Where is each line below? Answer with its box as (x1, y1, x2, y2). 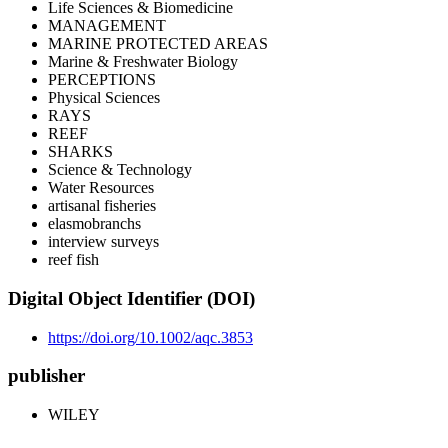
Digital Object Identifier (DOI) (8, 288, 255, 310)
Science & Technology (48, 161, 192, 179)
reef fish (48, 251, 99, 269)
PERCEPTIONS (48, 71, 156, 89)
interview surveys (48, 233, 159, 251)
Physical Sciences (48, 89, 160, 107)
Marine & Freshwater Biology (48, 53, 238, 71)
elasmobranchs (48, 215, 141, 233)
